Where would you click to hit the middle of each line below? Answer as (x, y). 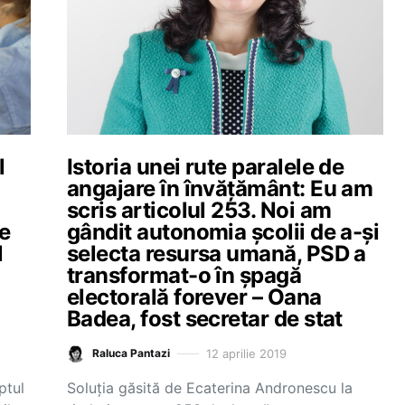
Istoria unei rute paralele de (206, 167)
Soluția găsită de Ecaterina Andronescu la (210, 388)
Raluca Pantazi (131, 353)
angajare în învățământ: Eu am (220, 188)
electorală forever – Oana (194, 297)
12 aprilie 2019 (246, 353)
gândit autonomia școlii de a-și (223, 232)
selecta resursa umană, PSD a (217, 254)
